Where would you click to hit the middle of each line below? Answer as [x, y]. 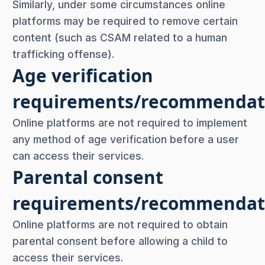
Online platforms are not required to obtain [120, 224]
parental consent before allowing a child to [120, 241]
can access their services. [78, 156]
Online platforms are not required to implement [130, 122]
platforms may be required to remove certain [125, 21]
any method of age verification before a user [126, 139]
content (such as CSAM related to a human [120, 37]
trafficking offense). [63, 54]
